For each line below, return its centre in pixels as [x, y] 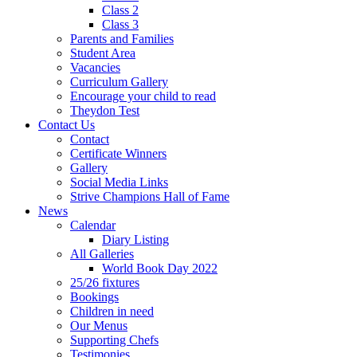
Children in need [112, 311]
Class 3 [120, 24]
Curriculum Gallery [119, 82]
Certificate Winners [118, 153]
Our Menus [99, 326]
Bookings [94, 297]
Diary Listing [135, 239]
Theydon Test [105, 110]
